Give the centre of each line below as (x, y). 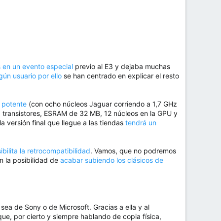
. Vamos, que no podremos (133, 151)
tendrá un (141, 123)
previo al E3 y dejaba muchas (122, 67)
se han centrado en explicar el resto (120, 76)
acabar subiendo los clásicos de (112, 160)
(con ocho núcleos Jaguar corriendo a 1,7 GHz (102, 104)
